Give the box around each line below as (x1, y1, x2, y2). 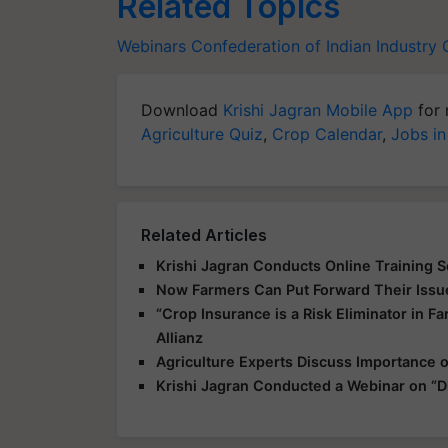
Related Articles (141, 224, 267, 245)
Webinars (117, 35, 186, 56)
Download (141, 99, 223, 120)
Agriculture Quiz (141, 123, 263, 144)
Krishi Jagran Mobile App (223, 99, 413, 120)
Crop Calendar (272, 123, 382, 144)
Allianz (156, 328, 203, 346)
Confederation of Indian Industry (191, 35, 437, 56)
